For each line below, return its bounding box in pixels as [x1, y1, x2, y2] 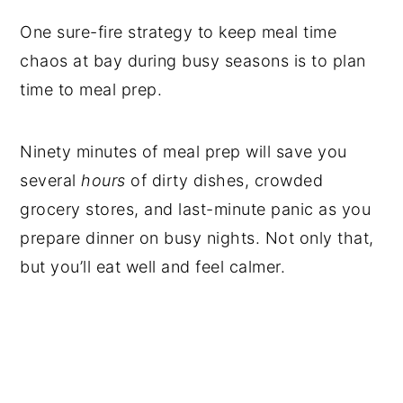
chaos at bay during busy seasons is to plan [20, 51, 366, 71]
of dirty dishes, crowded [125, 171, 324, 191]
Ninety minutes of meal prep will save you [20, 142, 347, 162]
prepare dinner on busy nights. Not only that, [20, 228, 374, 248]
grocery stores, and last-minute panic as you [20, 200, 372, 219]
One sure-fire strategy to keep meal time [20, 22, 337, 42]
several [20, 171, 82, 191]
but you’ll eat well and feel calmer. [20, 257, 286, 277]
